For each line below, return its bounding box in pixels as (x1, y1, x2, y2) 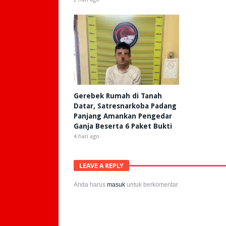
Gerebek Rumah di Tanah (74, 91, 162, 100)
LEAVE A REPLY (79, 161, 124, 169)
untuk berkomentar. (125, 181, 179, 188)
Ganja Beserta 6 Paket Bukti (74, 122, 172, 130)
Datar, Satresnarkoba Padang (74, 101, 177, 110)
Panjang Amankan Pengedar (74, 111, 172, 120)
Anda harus (74, 181, 107, 188)
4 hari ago (74, 133, 99, 140)
